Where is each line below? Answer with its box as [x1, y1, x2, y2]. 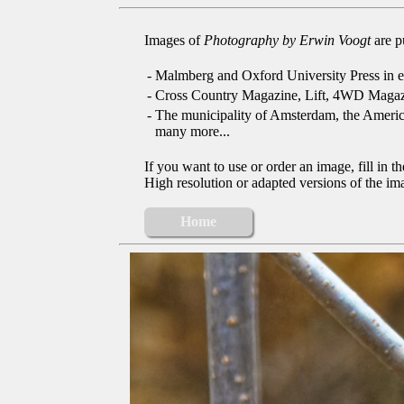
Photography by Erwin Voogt [204, 32, 371, 48]
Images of [144, 32, 204, 48]
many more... [155, 124, 230, 139]
